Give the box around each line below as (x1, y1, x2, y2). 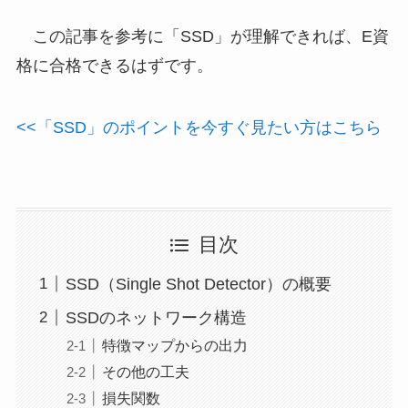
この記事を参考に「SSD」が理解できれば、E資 (15, 27, 389, 46)
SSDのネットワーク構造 (65, 308, 247, 327)
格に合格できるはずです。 (15, 56, 213, 76)
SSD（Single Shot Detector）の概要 (65, 274, 331, 293)
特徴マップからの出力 (101, 336, 248, 353)
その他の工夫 (101, 362, 189, 380)
